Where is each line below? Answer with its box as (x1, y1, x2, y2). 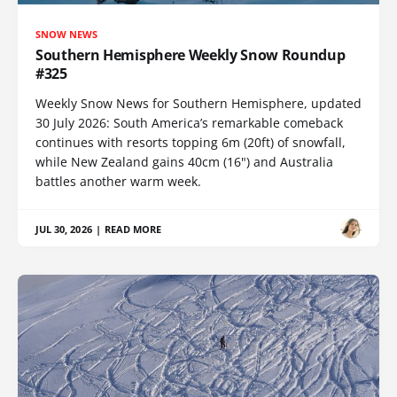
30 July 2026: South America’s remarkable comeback (35, 113, 343, 131)
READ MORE (104, 222, 162, 236)
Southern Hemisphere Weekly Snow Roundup (35, 44, 346, 65)
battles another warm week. (35, 172, 201, 190)
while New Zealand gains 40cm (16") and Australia (35, 152, 333, 170)
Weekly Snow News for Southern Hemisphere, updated (35, 94, 362, 112)
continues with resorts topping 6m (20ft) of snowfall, (35, 133, 346, 151)
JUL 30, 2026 (35, 222, 92, 236)
